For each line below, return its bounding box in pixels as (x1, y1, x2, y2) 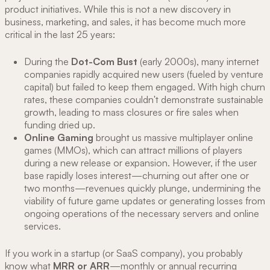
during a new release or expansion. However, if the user (24, 157, 257, 169)
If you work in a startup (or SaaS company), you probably (5, 247, 243, 260)
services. (24, 220, 63, 233)
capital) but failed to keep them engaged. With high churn (24, 81, 265, 93)
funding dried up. (24, 119, 95, 131)
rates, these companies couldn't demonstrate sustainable (24, 93, 263, 106)
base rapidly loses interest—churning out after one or (24, 169, 249, 182)
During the (24, 55, 71, 68)
